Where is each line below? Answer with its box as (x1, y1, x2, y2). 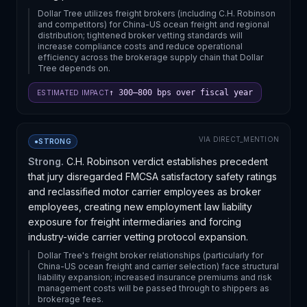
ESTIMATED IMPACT (37, 88, 109, 97)
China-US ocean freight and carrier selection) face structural (38, 261, 279, 271)
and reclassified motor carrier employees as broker (28, 186, 261, 197)
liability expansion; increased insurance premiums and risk (38, 272, 272, 282)
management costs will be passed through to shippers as (38, 283, 269, 293)
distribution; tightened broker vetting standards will (38, 30, 243, 40)
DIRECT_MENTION (212, 135, 279, 143)
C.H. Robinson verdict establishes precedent (66, 156, 268, 167)
